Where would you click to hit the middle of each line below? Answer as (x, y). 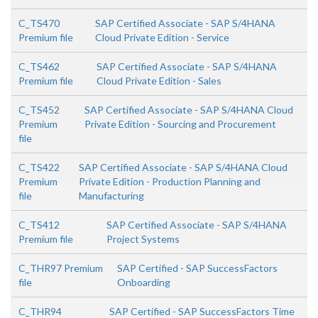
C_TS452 (39, 110)
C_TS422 (39, 168)
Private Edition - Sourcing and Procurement (180, 124)
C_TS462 (39, 67)
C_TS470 (39, 23)
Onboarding (143, 283)
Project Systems (143, 239)
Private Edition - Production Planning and (170, 182)
